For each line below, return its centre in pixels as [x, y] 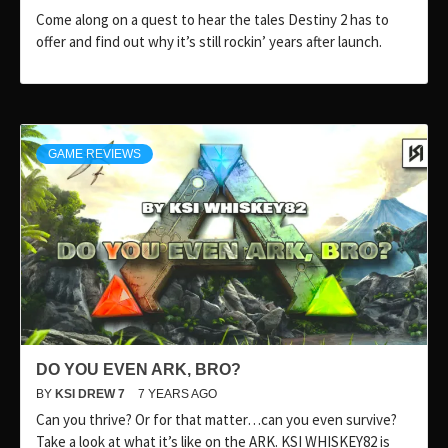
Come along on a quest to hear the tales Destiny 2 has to [212, 20]
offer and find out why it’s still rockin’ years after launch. [209, 42]
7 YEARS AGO [177, 394]
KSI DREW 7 [91, 394]
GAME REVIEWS [94, 154]
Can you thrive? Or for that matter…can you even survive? [216, 420]
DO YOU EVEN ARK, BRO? [138, 370]
